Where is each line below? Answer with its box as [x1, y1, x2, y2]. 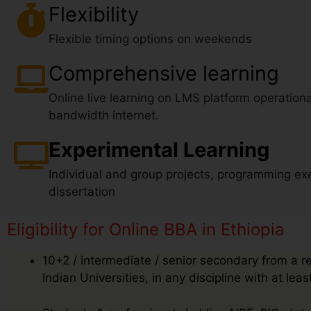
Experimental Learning [49, 137, 269, 162]
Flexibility [49, 2, 139, 26]
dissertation [49, 185, 115, 199]
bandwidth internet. [49, 108, 159, 122]
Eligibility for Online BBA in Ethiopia [7, 219, 285, 239]
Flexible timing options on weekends [49, 32, 252, 46]
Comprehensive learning [49, 61, 279, 85]
